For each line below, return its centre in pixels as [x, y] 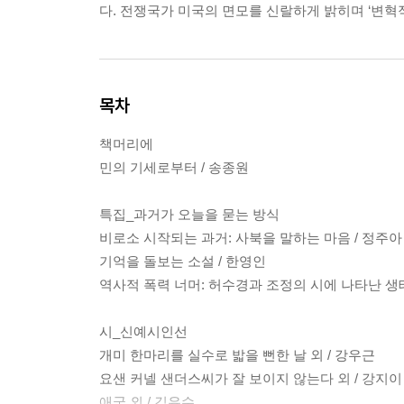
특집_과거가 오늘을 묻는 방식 [189, 215]
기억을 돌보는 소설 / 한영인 [183, 262]
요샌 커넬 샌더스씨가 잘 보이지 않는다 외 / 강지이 [251, 379]
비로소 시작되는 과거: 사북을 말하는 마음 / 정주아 [251, 238]
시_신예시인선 [143, 332]
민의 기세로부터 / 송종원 [174, 168]
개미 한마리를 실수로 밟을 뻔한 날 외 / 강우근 [237, 355]
